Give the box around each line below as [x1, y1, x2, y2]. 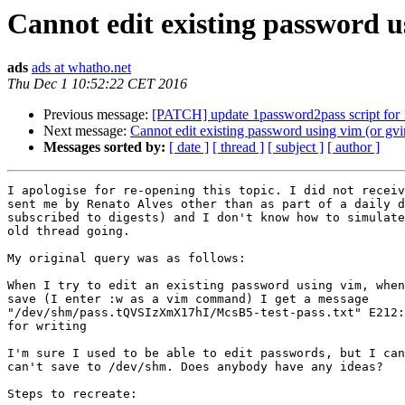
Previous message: [43, 107, 152, 123]
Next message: [43, 123, 130, 139]
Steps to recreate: [7, 387, 137, 401]
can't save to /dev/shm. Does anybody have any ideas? [7, 360, 383, 374]
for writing [7, 319, 87, 334]
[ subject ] [268, 139, 324, 155]
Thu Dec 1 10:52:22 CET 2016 [7, 76, 187, 92]
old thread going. [7, 224, 130, 239]
